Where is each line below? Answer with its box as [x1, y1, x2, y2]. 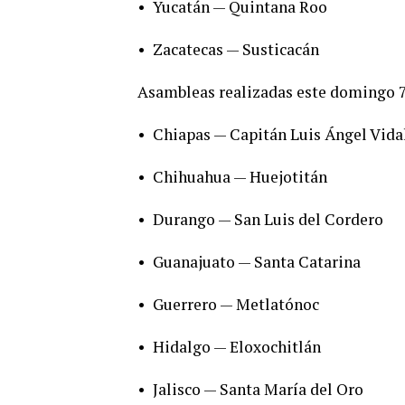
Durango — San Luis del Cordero [153, 208, 383, 230]
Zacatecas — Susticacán [153, 38, 319, 60]
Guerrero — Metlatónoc [153, 293, 319, 315]
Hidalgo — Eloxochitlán [153, 335, 321, 357]
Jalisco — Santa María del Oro [153, 378, 363, 400]
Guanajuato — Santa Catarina [153, 250, 361, 272]
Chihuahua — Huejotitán [153, 165, 327, 187]
